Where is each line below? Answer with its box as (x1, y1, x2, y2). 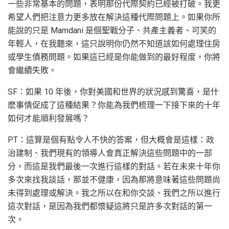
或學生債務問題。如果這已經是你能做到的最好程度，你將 (8, 52, 220, 62)
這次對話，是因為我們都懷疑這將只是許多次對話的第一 (8, 201, 212, 212)
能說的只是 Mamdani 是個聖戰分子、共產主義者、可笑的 (8, 26, 216, 36)
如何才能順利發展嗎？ (8, 113, 89, 124)
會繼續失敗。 (8, 65, 57, 76)
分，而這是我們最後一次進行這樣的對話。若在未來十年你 (8, 162, 220, 172)
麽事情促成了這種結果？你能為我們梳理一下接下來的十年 (8, 100, 220, 110)
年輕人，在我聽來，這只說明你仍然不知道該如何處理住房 (8, 39, 220, 49)
